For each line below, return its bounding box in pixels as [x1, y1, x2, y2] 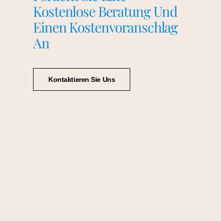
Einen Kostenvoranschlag [33, 18, 178, 37]
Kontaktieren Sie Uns [48, 75, 115, 84]
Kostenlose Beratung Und [33, 2, 178, 21]
